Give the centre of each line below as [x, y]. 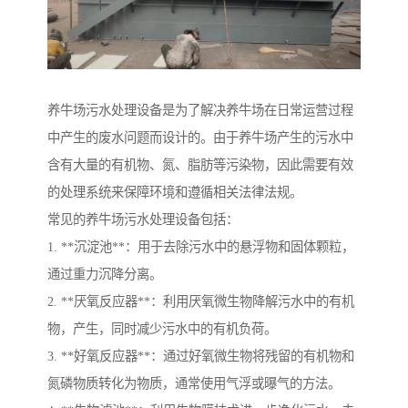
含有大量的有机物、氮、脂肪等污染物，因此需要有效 [200, 165]
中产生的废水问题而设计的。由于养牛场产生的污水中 [200, 138]
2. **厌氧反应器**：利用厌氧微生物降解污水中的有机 [201, 302]
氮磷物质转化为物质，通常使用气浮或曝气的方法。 [194, 384]
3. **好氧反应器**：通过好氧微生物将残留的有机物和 [201, 357]
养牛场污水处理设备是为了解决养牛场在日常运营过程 [200, 111]
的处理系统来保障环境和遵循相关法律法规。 [175, 193]
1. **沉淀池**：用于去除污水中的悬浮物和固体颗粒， [201, 247]
